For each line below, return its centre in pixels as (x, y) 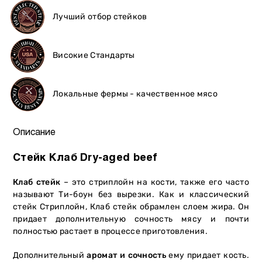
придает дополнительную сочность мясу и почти (131, 219)
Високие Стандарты (94, 55)
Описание (34, 132)
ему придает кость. (207, 255)
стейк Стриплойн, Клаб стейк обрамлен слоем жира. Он (131, 206)
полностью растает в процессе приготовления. (111, 231)
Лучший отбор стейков (100, 16)
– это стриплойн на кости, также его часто (155, 182)
